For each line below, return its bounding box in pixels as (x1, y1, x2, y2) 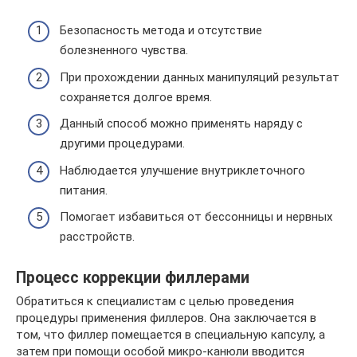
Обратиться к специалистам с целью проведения (16, 294, 294, 309)
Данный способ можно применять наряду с (60, 116, 303, 131)
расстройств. (60, 229, 135, 245)
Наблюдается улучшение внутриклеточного (60, 163, 305, 178)
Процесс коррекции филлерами (16, 268, 249, 287)
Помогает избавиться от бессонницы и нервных (60, 210, 332, 225)
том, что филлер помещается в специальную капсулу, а (16, 328, 325, 343)
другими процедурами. (60, 136, 185, 151)
